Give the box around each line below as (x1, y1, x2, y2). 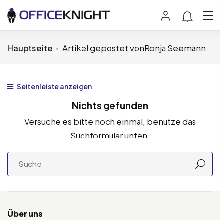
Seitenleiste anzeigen (16, 82, 92, 91)
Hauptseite (7, 42, 53, 53)
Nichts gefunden (72, 99, 148, 111)
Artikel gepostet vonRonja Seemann (62, 42, 206, 53)
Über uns (7, 208, 43, 219)
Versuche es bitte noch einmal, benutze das (24, 115, 196, 127)
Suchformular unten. (70, 129, 150, 140)
